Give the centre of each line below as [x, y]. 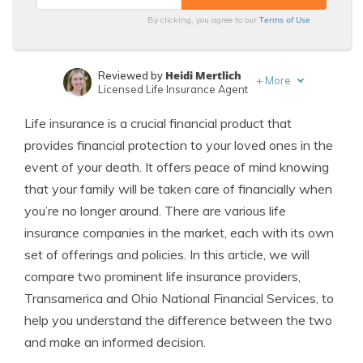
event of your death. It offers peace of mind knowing [177, 167]
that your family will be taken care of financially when [178, 189]
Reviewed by [132, 75]
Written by [124, 110]
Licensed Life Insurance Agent [173, 89]
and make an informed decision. [115, 342]
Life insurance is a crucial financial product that [158, 123]
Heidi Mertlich [203, 75]
